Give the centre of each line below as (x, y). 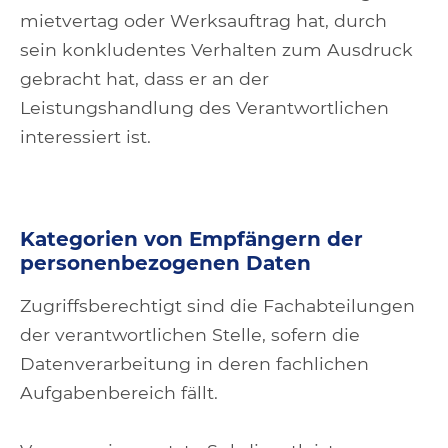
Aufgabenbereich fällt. (119, 392)
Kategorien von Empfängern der (191, 239)
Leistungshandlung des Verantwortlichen (204, 107)
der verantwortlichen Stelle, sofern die (190, 334)
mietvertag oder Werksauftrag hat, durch (203, 20)
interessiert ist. (85, 136)
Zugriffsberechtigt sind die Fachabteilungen (217, 305)
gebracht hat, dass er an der (144, 78)
